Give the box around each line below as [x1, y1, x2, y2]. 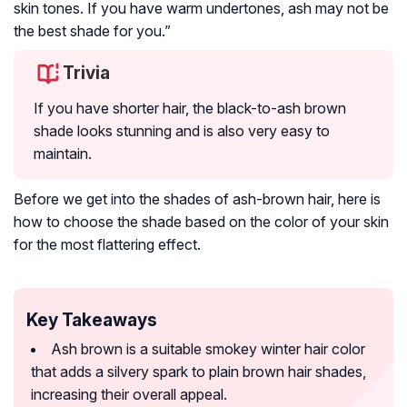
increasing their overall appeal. [31, 385, 227, 404]
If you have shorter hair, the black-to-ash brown [34, 99, 346, 118]
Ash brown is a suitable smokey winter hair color [51, 340, 365, 359]
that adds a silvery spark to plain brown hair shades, [31, 362, 366, 382]
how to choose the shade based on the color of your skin [14, 213, 389, 232]
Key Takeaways [26, 309, 157, 332]
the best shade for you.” [14, 22, 171, 41]
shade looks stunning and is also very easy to [34, 122, 330, 141]
